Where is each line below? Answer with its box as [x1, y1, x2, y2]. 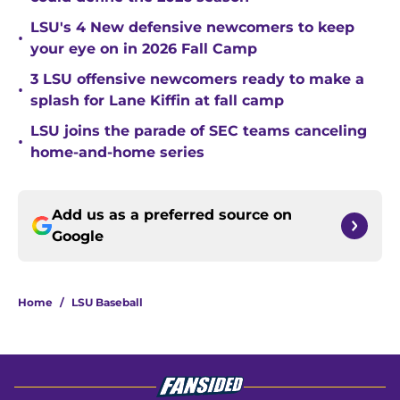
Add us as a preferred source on [52, 206, 292, 224]
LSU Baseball [71, 296, 143, 310]
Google [52, 228, 104, 246]
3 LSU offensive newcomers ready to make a [30, 71, 364, 88]
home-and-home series [30, 144, 204, 162]
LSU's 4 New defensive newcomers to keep [30, 19, 354, 37]
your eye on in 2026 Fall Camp [30, 40, 257, 58]
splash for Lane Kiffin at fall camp [30, 92, 284, 110]
